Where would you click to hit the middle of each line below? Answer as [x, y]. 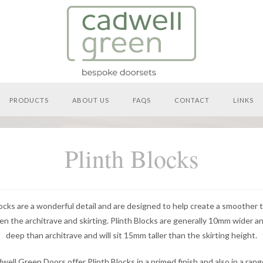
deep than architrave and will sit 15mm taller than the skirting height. [131, 235]
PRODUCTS [29, 100]
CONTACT [192, 100]
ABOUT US [91, 100]
